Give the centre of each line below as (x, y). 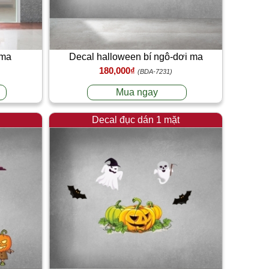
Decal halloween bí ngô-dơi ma (136, 56)
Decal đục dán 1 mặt (136, 119)
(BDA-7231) (155, 71)
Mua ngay (137, 92)
